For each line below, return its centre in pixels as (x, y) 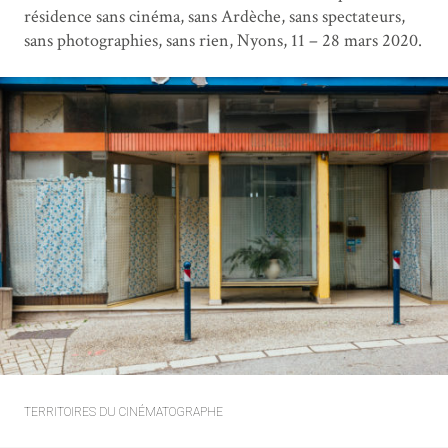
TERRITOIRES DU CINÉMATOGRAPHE (123, 412)
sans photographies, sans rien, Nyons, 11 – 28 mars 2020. (223, 41)
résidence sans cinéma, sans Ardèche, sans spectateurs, (214, 17)
